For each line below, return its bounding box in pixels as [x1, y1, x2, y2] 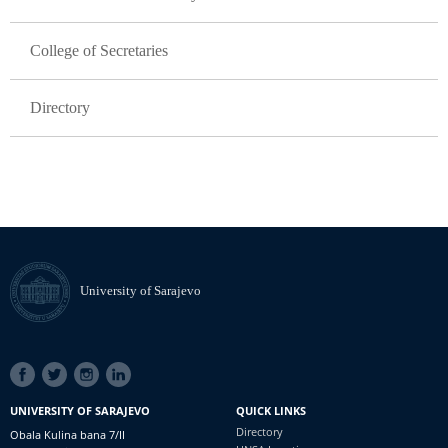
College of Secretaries [30, 42, 168, 59]
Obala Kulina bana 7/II [10, 427, 125, 442]
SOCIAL [10, 362, 50, 377]
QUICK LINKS [235, 403, 306, 418]
